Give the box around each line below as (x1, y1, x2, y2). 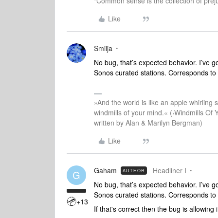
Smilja (94, 43, 112, 53)
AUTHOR (123, 167, 145, 174)
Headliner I (153, 165, 186, 175)
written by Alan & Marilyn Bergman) (94, 118, 202, 127)
